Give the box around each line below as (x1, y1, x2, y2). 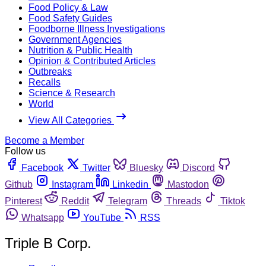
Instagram (52, 179, 93, 189)
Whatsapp (21, 212, 64, 223)
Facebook (21, 162, 64, 173)
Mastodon (167, 179, 209, 189)
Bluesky (129, 162, 163, 173)
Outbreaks (28, 66, 72, 77)
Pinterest (5, 195, 42, 206)
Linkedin (112, 179, 148, 189)
